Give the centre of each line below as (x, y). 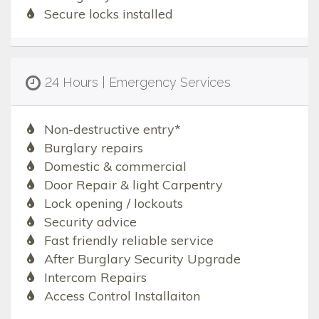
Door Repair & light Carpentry (133, 185)
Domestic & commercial (115, 167)
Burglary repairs (93, 148)
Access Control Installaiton (122, 296)
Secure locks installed (108, 14)
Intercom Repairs (95, 278)
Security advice (90, 222)
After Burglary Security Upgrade (142, 259)
